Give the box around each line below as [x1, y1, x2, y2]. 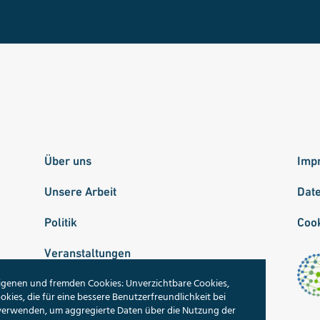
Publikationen [44, 276, 116, 291]
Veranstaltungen [44, 245, 131, 260]
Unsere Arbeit [44, 184, 117, 199]
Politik [44, 214, 78, 229]
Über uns [44, 153, 92, 168]
